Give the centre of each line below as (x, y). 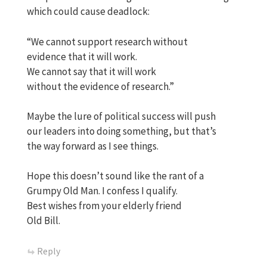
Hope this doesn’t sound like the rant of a (115, 176)
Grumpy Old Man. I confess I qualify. (102, 191)
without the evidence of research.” (100, 86)
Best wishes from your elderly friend (104, 206)
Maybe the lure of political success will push (121, 116)
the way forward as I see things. (93, 146)
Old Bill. (44, 221)
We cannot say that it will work (91, 71)
